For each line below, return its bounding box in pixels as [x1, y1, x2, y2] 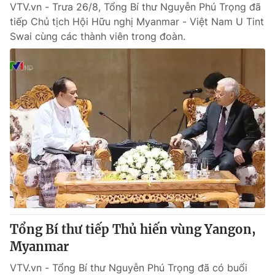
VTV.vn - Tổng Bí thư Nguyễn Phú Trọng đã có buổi [10, 261, 247, 274]
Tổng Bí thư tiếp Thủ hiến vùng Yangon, [10, 222, 256, 237]
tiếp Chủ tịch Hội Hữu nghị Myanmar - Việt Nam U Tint [10, 15, 264, 28]
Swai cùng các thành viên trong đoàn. [10, 30, 185, 42]
